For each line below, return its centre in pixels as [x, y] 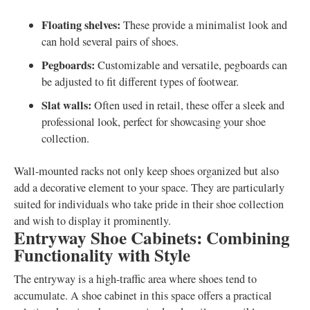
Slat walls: [66, 105]
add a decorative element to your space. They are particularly [149, 188]
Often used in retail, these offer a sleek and [188, 105]
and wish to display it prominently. [92, 221]
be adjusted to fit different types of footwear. [140, 82]
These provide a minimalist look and [204, 25]
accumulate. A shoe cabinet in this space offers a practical [143, 295]
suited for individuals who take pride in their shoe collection [149, 204]
